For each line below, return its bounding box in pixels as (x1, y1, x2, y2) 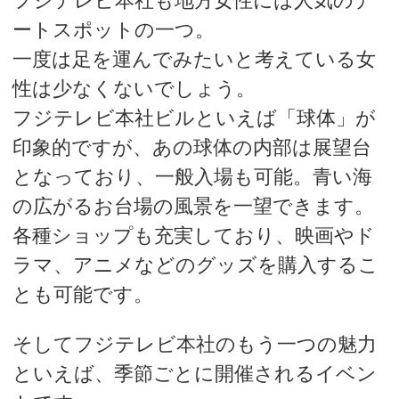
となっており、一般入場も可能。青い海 (12, 166, 372, 189)
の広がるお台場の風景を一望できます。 (12, 195, 374, 218)
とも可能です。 (12, 283, 153, 306)
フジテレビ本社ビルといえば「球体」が (12, 107, 376, 130)
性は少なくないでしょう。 (12, 77, 256, 101)
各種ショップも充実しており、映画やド (12, 224, 375, 248)
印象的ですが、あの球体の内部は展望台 (12, 136, 371, 159)
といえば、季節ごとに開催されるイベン (12, 362, 377, 385)
